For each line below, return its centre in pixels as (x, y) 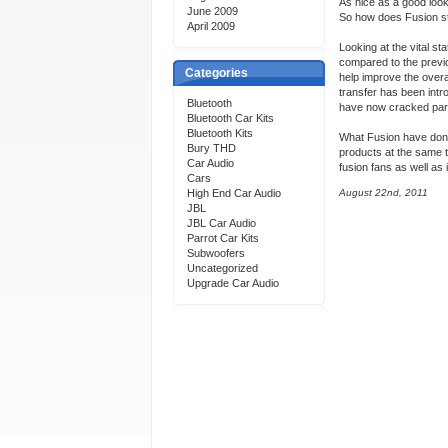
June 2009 (212, 11)
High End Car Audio (234, 193)
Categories (216, 73)
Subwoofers (216, 253)
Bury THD (211, 148)
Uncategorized (222, 268)
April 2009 (211, 26)
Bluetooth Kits (220, 133)
